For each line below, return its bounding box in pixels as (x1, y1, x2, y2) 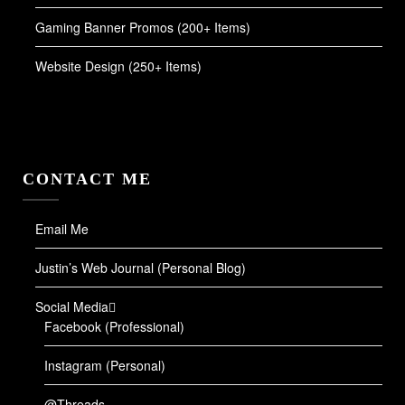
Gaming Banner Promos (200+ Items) (35, 18, 250, 37)
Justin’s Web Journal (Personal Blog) (35, 259, 246, 278)
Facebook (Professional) (44, 317, 184, 336)
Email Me (35, 220, 89, 239)
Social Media (35, 297, 108, 316)
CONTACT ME (23, 170, 152, 189)
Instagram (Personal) (44, 356, 165, 375)
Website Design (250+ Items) (35, 57, 202, 76)
